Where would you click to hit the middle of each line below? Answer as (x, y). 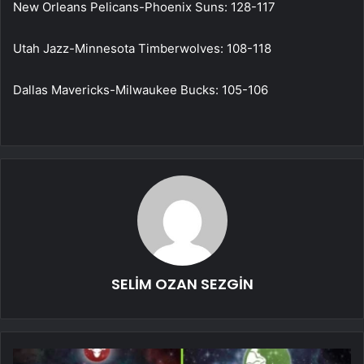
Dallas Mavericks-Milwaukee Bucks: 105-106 (141, 89)
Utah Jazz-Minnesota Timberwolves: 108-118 (142, 48)
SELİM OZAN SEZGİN (182, 284)
